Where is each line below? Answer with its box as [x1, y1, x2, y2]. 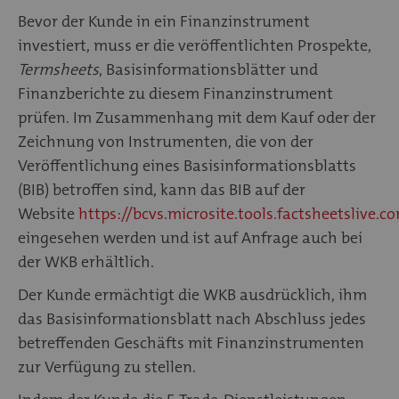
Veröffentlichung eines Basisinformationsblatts [18, 154, 356, 176]
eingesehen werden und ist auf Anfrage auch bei [18, 226, 362, 248]
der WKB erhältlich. [18, 250, 154, 273]
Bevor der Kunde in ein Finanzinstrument [18, 10, 310, 32]
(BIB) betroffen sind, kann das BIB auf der [18, 178, 305, 200]
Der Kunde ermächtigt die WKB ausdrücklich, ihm [18, 283, 367, 305]
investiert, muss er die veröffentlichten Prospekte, [18, 34, 371, 56]
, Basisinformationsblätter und [99, 58, 318, 80]
